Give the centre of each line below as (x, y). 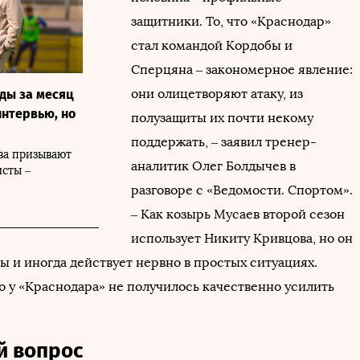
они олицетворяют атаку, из (217, 93)
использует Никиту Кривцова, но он (242, 238)
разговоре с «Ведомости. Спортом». (242, 190)
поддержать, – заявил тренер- (224, 141)
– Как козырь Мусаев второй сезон (238, 214)
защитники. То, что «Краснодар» (231, 21)
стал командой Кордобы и (212, 45)
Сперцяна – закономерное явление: (242, 69)
